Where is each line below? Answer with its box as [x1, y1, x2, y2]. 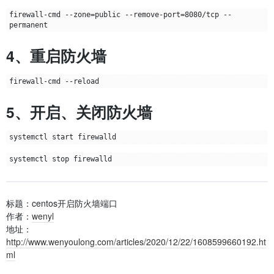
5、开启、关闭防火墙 [6, 101, 152, 123]
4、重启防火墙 [6, 45, 106, 67]
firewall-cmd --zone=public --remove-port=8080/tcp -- [9, 10, 232, 19]
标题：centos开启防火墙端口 [6, 196, 117, 209]
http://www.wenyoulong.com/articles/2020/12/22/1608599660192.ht [6, 235, 266, 248]
